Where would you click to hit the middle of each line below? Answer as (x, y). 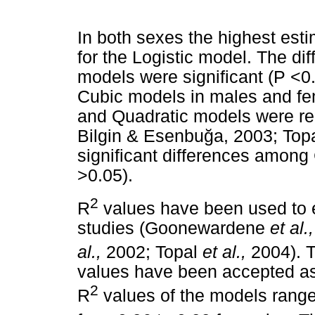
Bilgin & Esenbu (141, 136)
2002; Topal (152, 252)
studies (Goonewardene (174, 229)
